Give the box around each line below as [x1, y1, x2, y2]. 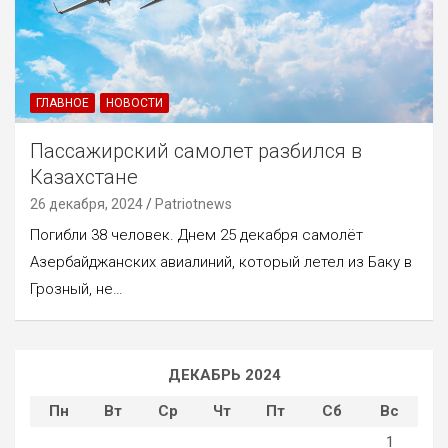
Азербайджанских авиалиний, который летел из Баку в [30, 252, 412, 271]
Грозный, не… [30, 279, 123, 298]
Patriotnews [155, 195, 232, 212]
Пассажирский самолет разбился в [30, 138, 362, 163]
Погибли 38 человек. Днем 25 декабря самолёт [30, 225, 363, 244]
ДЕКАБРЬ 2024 [167, 365, 281, 384]
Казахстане [30, 164, 138, 189]
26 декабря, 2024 [30, 195, 143, 212]
